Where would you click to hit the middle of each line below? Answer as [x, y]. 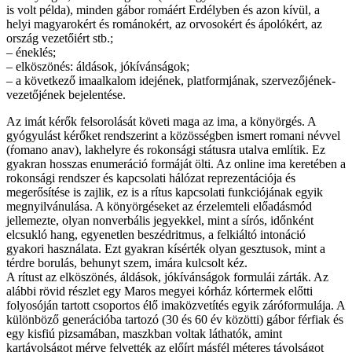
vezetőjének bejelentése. [66, 94]
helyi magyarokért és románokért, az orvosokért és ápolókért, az [164, 24]
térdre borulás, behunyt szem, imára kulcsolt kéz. [127, 262]
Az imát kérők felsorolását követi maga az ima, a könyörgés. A [161, 121]
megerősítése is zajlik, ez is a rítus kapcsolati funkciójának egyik [165, 192]
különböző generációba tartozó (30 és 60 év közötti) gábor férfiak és [175, 319]
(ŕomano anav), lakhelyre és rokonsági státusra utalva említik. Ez [166, 149]
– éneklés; [31, 52]
